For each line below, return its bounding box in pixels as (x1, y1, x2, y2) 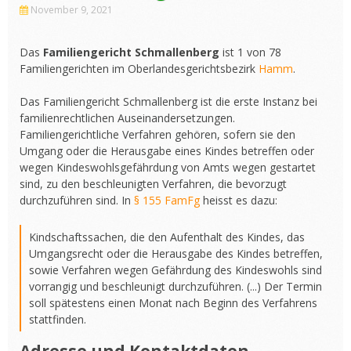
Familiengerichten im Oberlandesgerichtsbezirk (20, 61, 259, 76)
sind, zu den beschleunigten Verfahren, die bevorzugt (20, 176, 287, 191)
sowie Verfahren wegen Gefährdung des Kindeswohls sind (29, 262, 322, 277)
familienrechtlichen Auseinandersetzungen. (20, 110, 235, 125)
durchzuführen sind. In (20, 193, 134, 208)
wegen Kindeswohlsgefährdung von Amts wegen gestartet (20, 160, 316, 175)
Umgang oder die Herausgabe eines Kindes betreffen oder (20, 143, 314, 158)
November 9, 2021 (31, 3, 113, 16)
